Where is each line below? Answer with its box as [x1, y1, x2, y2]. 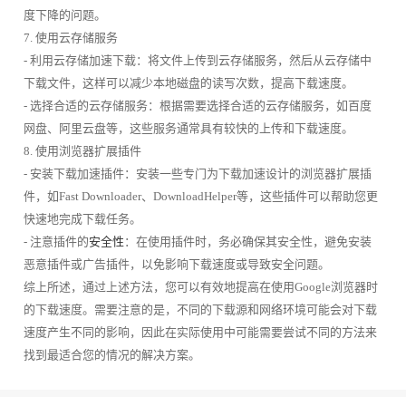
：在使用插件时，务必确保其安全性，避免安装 [123, 234, 372, 248]
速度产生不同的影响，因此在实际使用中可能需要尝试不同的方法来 [23, 324, 377, 339]
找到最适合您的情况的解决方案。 [23, 347, 200, 362]
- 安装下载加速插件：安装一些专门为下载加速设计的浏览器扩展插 [23, 166, 372, 180]
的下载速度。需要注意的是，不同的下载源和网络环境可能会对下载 [23, 302, 377, 316]
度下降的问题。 [23, 7, 106, 22]
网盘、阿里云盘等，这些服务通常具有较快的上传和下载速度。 [23, 121, 353, 135]
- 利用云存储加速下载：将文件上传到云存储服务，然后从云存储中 [23, 53, 372, 67]
